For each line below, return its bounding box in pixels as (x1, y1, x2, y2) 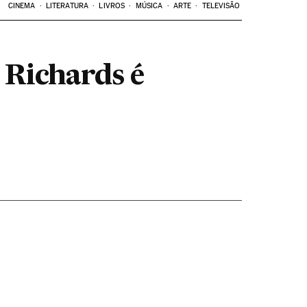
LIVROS (99, 1, 125, 10)
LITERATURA (45, 1, 88, 10)
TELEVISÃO (201, 1, 241, 10)
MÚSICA (135, 1, 163, 10)
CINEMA (8, 1, 36, 10)
